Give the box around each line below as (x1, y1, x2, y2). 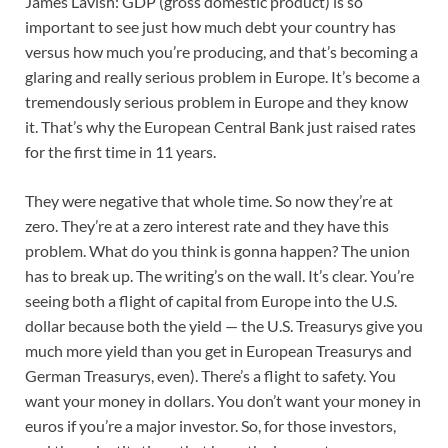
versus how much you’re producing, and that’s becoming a (25, 42, 418, 62)
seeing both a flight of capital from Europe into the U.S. (25, 291, 397, 311)
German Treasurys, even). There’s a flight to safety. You (25, 366, 396, 386)
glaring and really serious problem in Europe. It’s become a (25, 67, 420, 87)
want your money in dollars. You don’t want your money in (25, 391, 421, 411)
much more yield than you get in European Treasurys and (25, 341, 412, 361)
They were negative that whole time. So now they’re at (25, 191, 393, 211)
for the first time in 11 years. (25, 142, 216, 162)
